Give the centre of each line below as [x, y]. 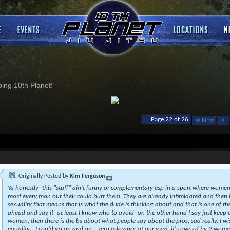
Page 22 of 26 [169, 119]
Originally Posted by [43, 176]
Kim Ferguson [87, 176]
